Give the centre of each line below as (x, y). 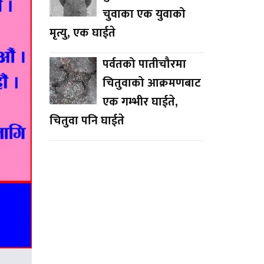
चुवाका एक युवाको (144, 14)
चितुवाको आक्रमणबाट (151, 83)
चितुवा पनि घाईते (87, 121)
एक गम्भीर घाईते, (140, 102)
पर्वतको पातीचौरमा (144, 64)
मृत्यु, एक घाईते (82, 33)
